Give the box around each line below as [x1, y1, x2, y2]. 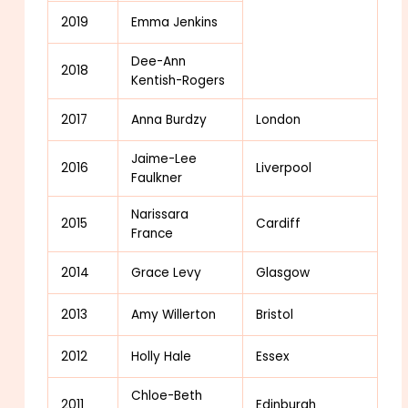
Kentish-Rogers [131, 71, 226, 89]
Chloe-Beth [131, 386, 203, 404]
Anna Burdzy [131, 110, 208, 128]
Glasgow [256, 263, 311, 281]
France [131, 224, 174, 242]
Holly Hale [131, 347, 192, 365]
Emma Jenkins [131, 13, 219, 31]
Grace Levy [131, 263, 202, 281]
